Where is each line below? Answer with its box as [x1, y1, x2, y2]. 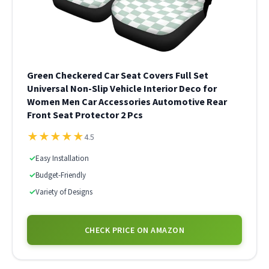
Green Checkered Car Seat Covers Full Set [27, 69, 208, 81]
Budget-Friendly [35, 170, 86, 180]
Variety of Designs [35, 187, 92, 197]
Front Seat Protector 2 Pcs [27, 109, 143, 121]
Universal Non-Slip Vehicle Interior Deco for [27, 82, 217, 94]
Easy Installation [35, 153, 89, 163]
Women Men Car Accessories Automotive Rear [27, 95, 227, 107]
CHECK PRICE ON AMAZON [84, 225, 185, 235]
